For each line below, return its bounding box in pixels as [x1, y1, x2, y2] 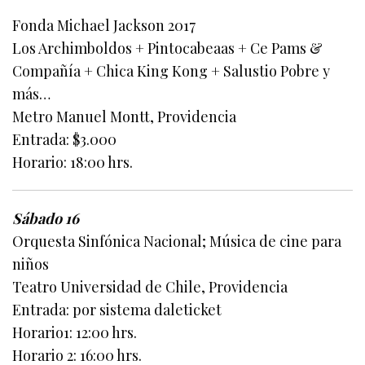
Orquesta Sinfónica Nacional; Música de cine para [12, 231, 342, 252]
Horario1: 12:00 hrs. [12, 323, 138, 343]
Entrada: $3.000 [12, 130, 117, 150]
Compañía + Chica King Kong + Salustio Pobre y [12, 61, 331, 81]
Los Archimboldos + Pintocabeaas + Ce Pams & [12, 38, 323, 59]
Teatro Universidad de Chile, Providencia [12, 277, 288, 297]
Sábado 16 [12, 209, 80, 229]
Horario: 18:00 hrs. [12, 152, 134, 173]
